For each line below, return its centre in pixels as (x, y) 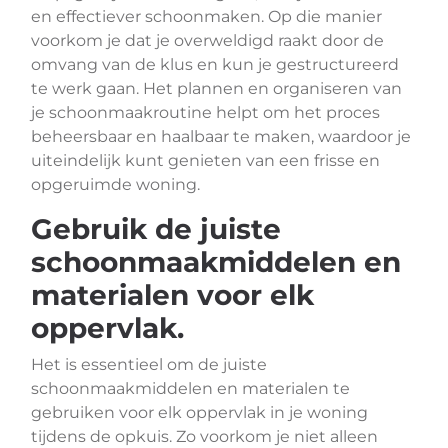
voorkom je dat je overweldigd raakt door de (207, 40)
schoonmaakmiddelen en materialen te (190, 388)
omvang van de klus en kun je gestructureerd (215, 64)
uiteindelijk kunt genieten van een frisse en (205, 160)
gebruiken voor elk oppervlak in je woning (199, 412)
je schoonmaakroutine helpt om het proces (205, 112)
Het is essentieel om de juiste (149, 364)
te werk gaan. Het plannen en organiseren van (216, 88)
